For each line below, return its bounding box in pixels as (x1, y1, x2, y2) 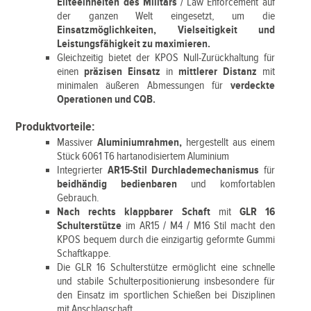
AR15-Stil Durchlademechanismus (103, 164, 260, 177)
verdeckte (230, 79, 275, 92)
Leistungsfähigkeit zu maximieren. (57, 37, 211, 51)
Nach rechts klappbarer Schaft (57, 205, 219, 219)
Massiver (57, 136, 98, 149)
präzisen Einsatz (84, 65, 161, 78)
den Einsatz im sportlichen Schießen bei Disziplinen (57, 289, 275, 302)
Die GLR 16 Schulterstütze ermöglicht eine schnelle (57, 261, 275, 274)
